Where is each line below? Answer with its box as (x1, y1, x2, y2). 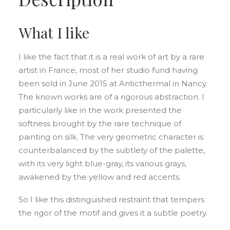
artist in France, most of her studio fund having (18, 65, 198, 75)
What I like (18, 23, 89, 42)
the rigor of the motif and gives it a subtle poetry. (18, 208, 207, 218)
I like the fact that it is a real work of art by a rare (18, 52, 204, 62)
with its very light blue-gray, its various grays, (18, 159, 186, 168)
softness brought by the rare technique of (18, 119, 181, 128)
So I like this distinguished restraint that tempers (18, 195, 204, 204)
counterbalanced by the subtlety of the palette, (18, 145, 205, 155)
